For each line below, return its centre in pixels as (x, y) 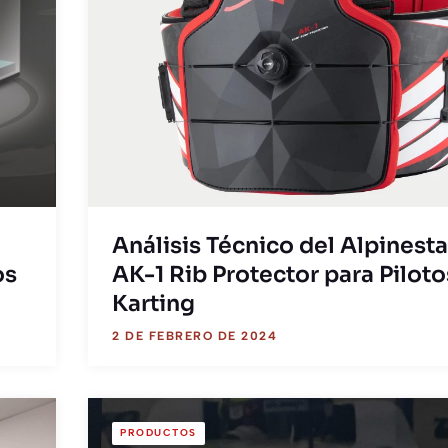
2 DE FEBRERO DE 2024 (194, 336)
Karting (153, 303)
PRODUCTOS (158, 433)
